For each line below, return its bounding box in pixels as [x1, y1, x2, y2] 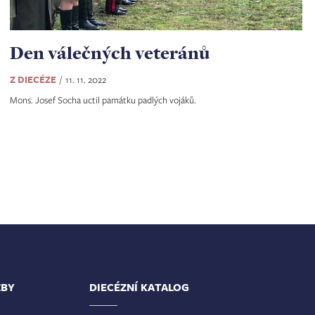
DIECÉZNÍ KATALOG [89, 279, 189, 295]
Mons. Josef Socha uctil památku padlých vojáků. [10, 93, 197, 106]
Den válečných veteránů [10, 39, 210, 65]
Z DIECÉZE [10, 72, 57, 86]
